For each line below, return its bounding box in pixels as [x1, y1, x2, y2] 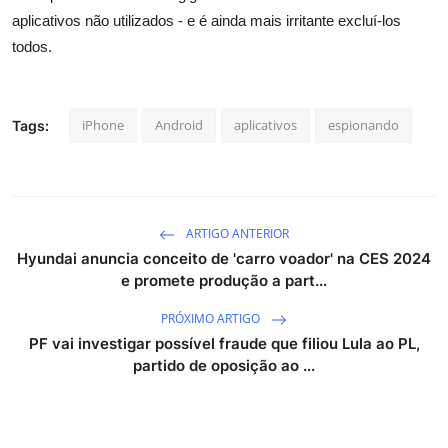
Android [155, 115, 203, 134]
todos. [12, 37, 52, 55]
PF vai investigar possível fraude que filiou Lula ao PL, [28, 333, 420, 353]
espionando [328, 115, 399, 134]
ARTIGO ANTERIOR [183, 224, 289, 242]
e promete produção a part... [121, 270, 327, 290]
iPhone [82, 115, 124, 134]
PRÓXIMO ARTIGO [161, 309, 263, 327]
